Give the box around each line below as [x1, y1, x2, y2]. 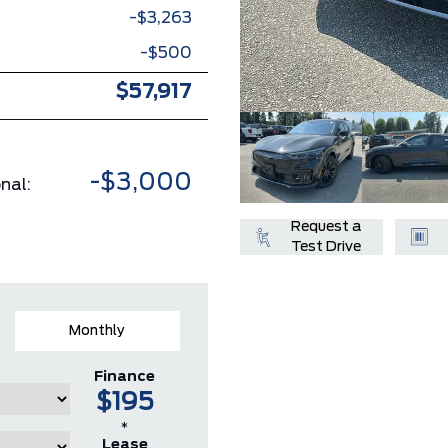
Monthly [69, 324, 126, 338]
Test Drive [291, 240, 362, 255]
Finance [94, 370, 156, 384]
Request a [291, 220, 362, 235]
